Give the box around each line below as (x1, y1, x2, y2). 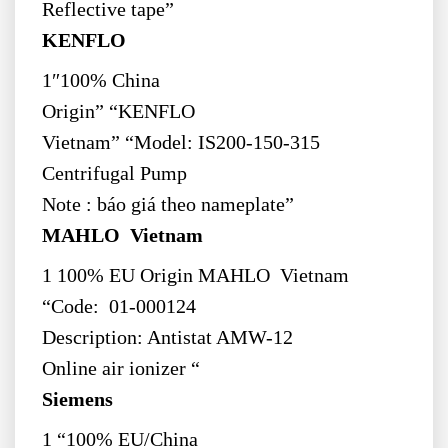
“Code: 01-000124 (41, 296, 196, 318)
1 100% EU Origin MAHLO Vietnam (41, 265, 349, 287)
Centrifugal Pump (41, 163, 192, 185)
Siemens (41, 389, 113, 411)
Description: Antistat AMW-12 (41, 327, 293, 349)
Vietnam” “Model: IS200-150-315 (41, 132, 320, 154)
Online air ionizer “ (41, 358, 200, 380)
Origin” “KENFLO (41, 101, 195, 123)
